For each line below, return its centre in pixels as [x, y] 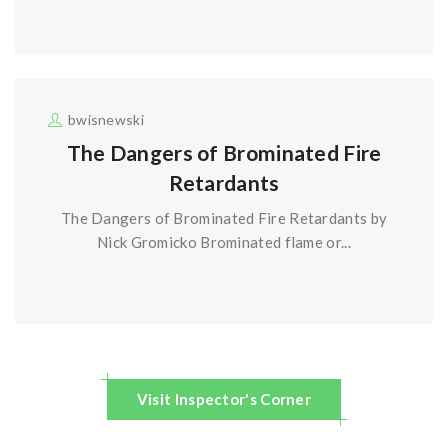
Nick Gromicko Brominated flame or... [224, 242]
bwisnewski [105, 120]
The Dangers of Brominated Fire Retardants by [224, 218]
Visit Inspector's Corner [224, 399]
